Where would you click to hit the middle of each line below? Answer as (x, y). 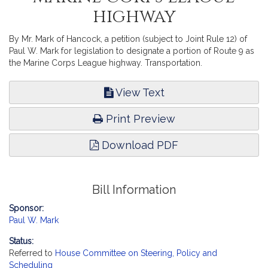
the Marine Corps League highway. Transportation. (106, 63)
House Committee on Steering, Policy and (136, 253)
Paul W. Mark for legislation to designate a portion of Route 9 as (132, 51)
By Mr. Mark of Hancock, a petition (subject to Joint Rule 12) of (128, 39)
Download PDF (138, 145)
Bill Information (134, 190)
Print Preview (139, 119)
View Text (138, 92)
